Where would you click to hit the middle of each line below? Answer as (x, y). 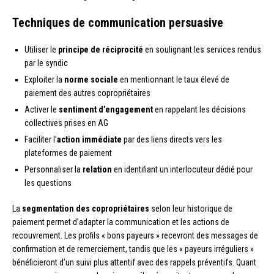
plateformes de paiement (68, 153)
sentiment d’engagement (106, 110)
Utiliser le (41, 50)
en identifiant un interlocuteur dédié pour (182, 170)
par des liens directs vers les (172, 140)
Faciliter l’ (41, 140)
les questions (48, 183)
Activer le (42, 110)
